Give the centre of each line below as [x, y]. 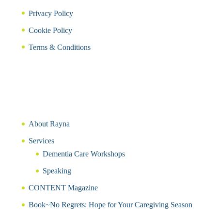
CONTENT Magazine [63, 188]
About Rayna [49, 124]
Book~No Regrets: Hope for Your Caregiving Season [110, 205]
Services [41, 141]
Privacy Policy [51, 13]
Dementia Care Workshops [84, 154]
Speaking [57, 171]
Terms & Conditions [59, 47]
